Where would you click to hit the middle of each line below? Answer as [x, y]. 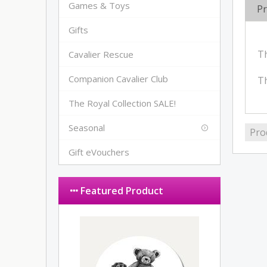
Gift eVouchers [99, 152]
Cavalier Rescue [101, 54]
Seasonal [87, 128]
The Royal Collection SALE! [122, 103]
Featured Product [121, 191]
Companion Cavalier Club [119, 79]
